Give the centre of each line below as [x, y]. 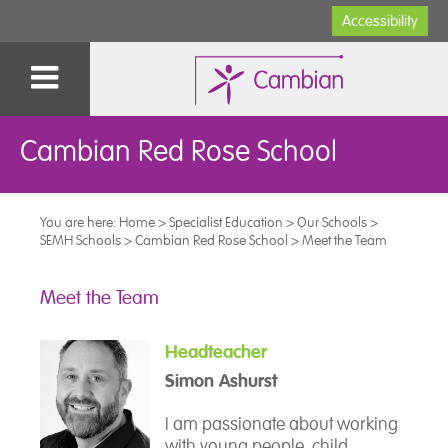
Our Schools [332, 222]
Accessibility [380, 21]
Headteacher [216, 352]
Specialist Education [226, 222]
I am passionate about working [282, 424]
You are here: [79, 222]
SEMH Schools [80, 240]
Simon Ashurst [221, 381]
